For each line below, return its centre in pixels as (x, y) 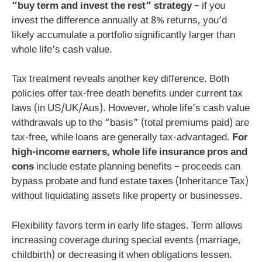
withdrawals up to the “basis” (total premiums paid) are (130, 124)
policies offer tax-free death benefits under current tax (127, 94)
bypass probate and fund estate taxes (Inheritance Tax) (130, 182)
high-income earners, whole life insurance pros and (130, 153)
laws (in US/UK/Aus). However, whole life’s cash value (131, 109)
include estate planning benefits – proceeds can (137, 168)
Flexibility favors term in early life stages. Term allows (127, 226)
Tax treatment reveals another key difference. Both (120, 80)
